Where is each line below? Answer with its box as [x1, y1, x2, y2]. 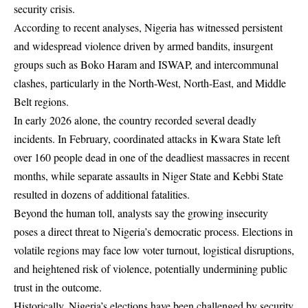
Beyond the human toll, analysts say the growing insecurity [14, 205, 268, 220]
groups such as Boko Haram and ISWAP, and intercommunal [14, 56, 278, 71]
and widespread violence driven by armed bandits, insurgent [14, 38, 273, 53]
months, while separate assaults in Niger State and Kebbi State [14, 168, 283, 183]
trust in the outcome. [14, 279, 102, 294]
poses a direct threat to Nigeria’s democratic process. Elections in [14, 223, 293, 239]
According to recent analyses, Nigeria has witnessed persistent [14, 19, 283, 34]
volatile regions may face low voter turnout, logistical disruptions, [14, 242, 294, 257]
